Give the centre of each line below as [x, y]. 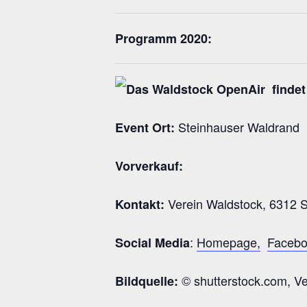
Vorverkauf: [149, 166]
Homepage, [229, 242]
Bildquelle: [147, 281]
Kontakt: [140, 205]
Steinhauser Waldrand [237, 127]
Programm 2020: [163, 38]
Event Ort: [145, 128]
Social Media [152, 243]
